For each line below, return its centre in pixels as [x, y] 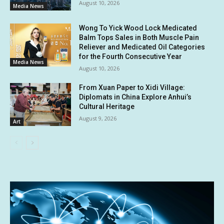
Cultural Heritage [107, 107]
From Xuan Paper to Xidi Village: [132, 88]
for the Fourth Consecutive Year [131, 57]
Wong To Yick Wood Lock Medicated [138, 28]
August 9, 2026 [98, 118]
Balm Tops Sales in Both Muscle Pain [139, 38]
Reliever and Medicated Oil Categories [142, 47]
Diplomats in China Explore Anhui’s [135, 97]
